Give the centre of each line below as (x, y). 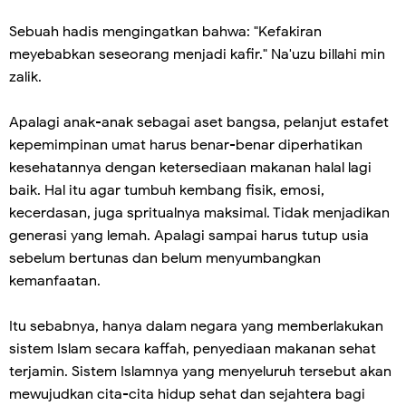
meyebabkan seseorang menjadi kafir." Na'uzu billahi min (197, 54)
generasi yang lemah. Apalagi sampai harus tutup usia (189, 235)
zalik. (25, 77)
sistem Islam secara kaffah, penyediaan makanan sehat (193, 348)
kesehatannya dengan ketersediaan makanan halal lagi (190, 167)
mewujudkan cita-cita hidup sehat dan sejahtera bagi (187, 394)
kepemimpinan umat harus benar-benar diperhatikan (186, 145)
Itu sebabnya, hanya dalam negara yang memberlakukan (196, 326)
